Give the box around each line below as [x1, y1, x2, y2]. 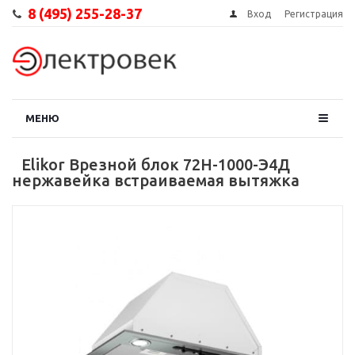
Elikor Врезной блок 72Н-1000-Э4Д [21, 155, 290, 174]
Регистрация [284, 9, 343, 19]
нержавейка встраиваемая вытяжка [12, 171, 300, 189]
